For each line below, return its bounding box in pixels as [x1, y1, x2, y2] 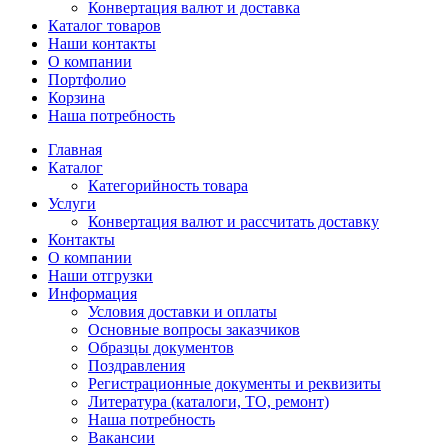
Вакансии [88, 428, 155, 446]
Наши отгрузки [48, 266, 153, 284]
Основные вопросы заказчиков [88, 320, 300, 338]
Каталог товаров [48, 16, 161, 34]
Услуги [48, 194, 96, 212]
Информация [48, 284, 137, 302]
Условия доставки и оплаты [88, 302, 277, 320]
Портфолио [48, 70, 126, 88]
